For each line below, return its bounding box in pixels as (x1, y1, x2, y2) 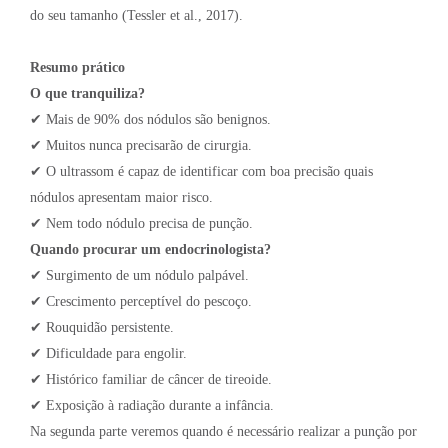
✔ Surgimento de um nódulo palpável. (30, 268, 249, 284)
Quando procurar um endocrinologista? (30, 242, 271, 258)
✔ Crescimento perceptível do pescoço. (30, 294, 252, 310)
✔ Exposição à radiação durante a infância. (30, 398, 274, 414)
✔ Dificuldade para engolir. (30, 346, 187, 362)
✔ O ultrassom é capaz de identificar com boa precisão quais (30, 164, 373, 180)
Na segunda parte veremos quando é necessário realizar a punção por (30, 424, 417, 440)
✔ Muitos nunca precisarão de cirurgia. (30, 138, 252, 154)
